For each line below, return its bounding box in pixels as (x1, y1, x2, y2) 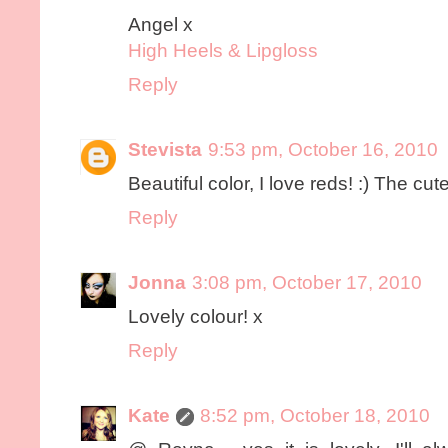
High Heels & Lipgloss (128, 39, 318, 61)
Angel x (128, 13, 193, 35)
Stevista (128, 138, 202, 160)
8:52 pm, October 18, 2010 (200, 404, 430, 426)
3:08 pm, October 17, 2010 (192, 271, 422, 293)
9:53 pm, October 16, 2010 (208, 138, 438, 160)
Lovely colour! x (128, 305, 263, 327)
